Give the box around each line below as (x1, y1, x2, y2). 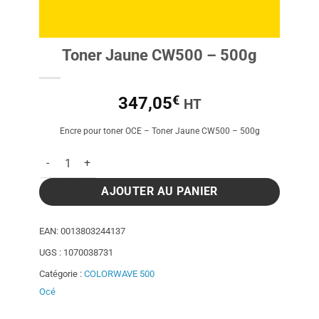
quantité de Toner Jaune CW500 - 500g (38, 150, 215, 163)
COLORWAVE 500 (84, 268, 155, 279)
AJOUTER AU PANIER (101, 184, 218, 198)
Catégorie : (39, 268, 84, 279)
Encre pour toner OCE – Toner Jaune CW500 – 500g (59, 126, 260, 136)
